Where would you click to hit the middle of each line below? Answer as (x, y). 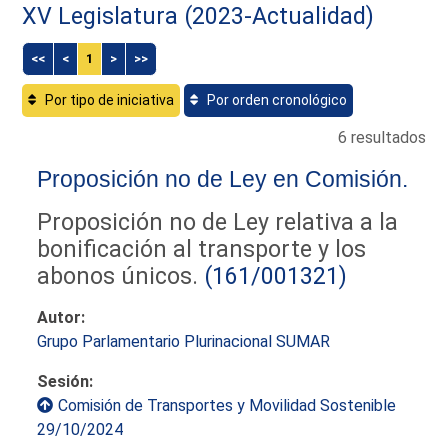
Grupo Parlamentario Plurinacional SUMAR (184, 341)
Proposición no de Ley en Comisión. (223, 178)
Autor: (61, 317)
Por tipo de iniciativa (108, 99)
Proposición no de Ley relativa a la (218, 221)
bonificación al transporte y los (202, 248)
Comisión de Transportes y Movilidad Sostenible (227, 405)
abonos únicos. (118, 275)
